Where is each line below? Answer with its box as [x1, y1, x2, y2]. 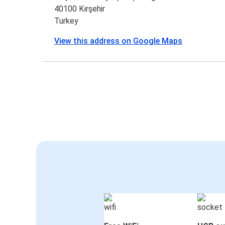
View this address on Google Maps [54, 36, 183, 46]
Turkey [54, 16, 79, 26]
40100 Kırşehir [54, 4, 105, 14]
